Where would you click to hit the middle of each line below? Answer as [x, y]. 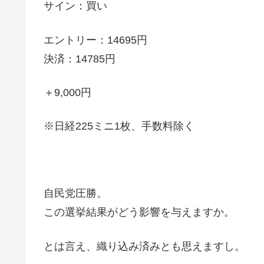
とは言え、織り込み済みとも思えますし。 [144, 246]
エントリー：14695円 [95, 40]
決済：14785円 [80, 59]
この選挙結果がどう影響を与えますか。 [139, 212]
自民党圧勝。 [75, 194]
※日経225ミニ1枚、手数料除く [119, 126]
